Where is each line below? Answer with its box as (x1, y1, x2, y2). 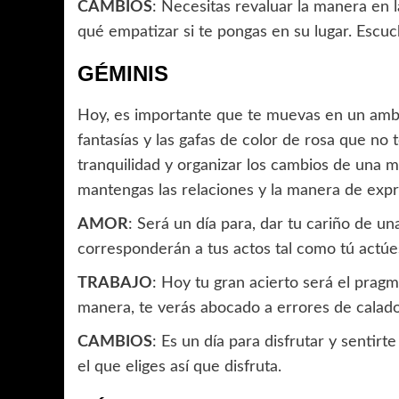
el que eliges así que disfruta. (77, 359, 286, 376)
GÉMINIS (77, 61, 168, 86)
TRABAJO (77, 275, 152, 292)
